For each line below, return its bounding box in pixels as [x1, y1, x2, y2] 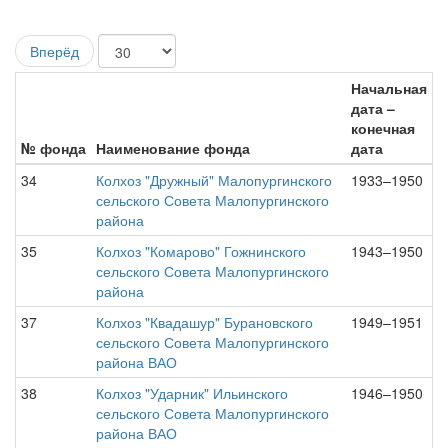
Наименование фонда [96, 138, 250, 158]
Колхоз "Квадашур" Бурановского [96, 312, 313, 332]
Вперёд [30, 41, 79, 61]
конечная [351, 118, 415, 138]
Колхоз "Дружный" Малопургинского [96, 170, 332, 190]
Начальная [351, 78, 427, 98]
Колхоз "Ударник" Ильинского [96, 383, 288, 403]
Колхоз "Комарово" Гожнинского [96, 241, 306, 261]
